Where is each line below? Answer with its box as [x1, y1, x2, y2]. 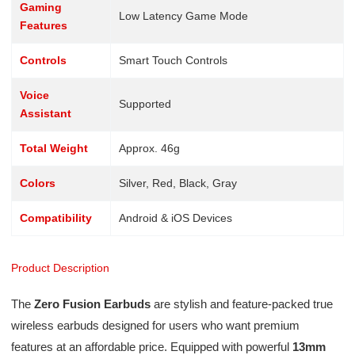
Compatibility [19, 211, 92, 224]
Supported [118, 97, 171, 110]
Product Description [10, 261, 109, 274]
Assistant [19, 106, 71, 120]
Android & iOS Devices [118, 211, 232, 224]
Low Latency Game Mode [118, 9, 248, 22]
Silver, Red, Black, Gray [118, 176, 237, 189]
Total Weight [19, 141, 88, 155]
